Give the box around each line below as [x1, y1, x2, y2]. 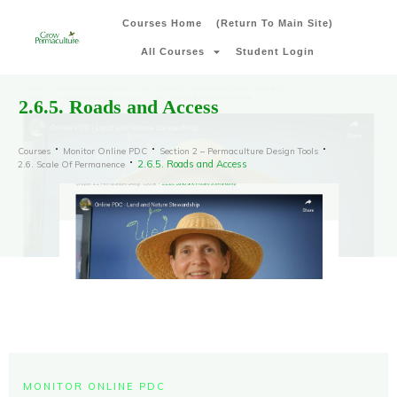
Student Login [235, 46, 315, 57]
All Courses [140, 46, 205, 57]
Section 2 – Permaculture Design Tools [160, 145, 318, 157]
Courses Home [121, 18, 202, 28]
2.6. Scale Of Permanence [18, 159, 125, 170]
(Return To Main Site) [215, 18, 333, 28]
